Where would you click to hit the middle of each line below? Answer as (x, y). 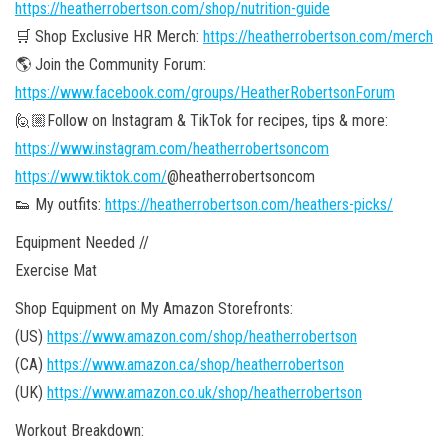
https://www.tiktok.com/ (91, 176)
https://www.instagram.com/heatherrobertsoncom (172, 148)
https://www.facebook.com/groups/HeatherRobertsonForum (205, 92)
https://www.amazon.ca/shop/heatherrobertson (195, 364)
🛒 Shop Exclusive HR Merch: (109, 36)
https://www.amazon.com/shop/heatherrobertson (202, 336)
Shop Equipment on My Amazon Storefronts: (154, 308)
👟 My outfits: (60, 204)
